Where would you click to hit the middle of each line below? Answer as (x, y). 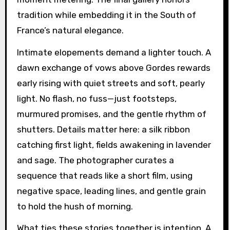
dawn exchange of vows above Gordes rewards (113, 68)
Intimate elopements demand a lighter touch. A (114, 52)
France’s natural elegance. (70, 30)
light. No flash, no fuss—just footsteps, (97, 98)
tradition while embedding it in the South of (106, 15)
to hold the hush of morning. (75, 206)
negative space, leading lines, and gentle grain (111, 191)
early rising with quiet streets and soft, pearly (111, 83)
